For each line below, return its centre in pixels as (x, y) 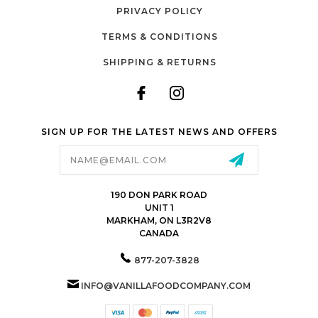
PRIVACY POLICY (159, 11)
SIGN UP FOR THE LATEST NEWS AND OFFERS (159, 131)
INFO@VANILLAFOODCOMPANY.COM (166, 285)
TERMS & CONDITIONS (159, 37)
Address (37, 159)
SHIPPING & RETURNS (159, 62)
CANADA (159, 233)
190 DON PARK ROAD (159, 194)
